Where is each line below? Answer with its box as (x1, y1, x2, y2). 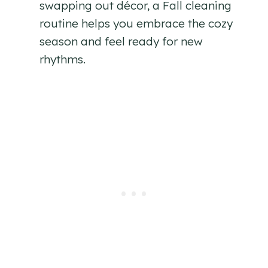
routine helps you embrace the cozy (39, 16, 233, 31)
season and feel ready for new (39, 33, 203, 48)
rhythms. (39, 51, 86, 66)
